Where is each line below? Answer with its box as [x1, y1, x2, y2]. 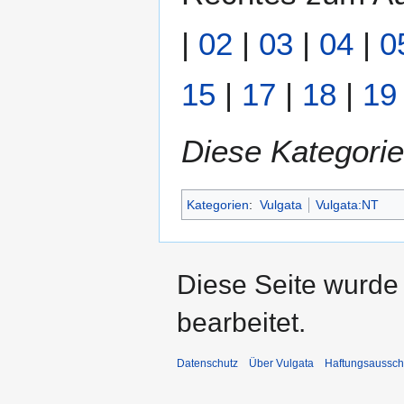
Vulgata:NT [315, 197, 379, 213]
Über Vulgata [249, 357, 314, 371]
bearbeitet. [177, 308, 306, 338]
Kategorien [187, 197, 249, 213]
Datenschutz [177, 357, 238, 371]
